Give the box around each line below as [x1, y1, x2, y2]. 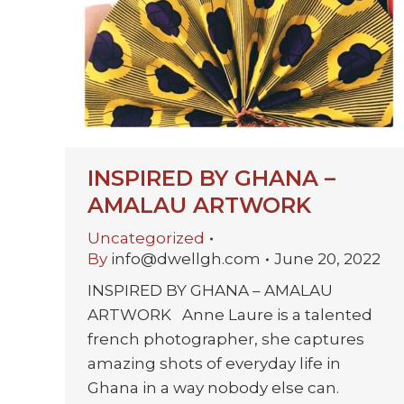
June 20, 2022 [274, 250, 381, 268]
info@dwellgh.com [111, 250, 261, 268]
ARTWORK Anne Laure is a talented [87, 306, 372, 324]
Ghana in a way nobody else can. [87, 379, 339, 397]
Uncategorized [87, 229, 205, 247]
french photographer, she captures [87, 330, 364, 348]
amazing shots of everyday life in [87, 354, 341, 372]
